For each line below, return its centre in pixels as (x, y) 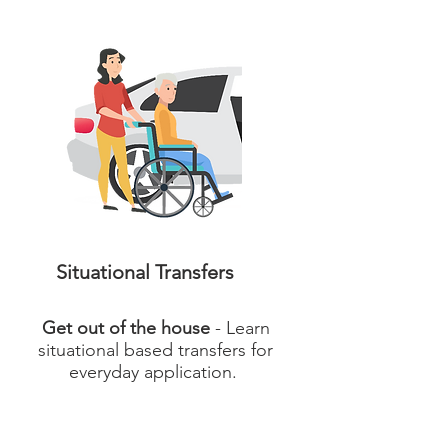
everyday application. (155, 372)
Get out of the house (125, 328)
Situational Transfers (145, 272)
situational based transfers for (155, 350)
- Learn (239, 328)
